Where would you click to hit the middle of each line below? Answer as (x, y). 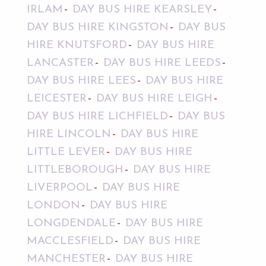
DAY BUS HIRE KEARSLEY (142, 10)
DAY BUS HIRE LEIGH (154, 99)
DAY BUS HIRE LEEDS (162, 64)
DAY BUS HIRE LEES (81, 81)
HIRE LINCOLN (69, 135)
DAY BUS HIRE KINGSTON (97, 28)
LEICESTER (56, 99)
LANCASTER (60, 64)
